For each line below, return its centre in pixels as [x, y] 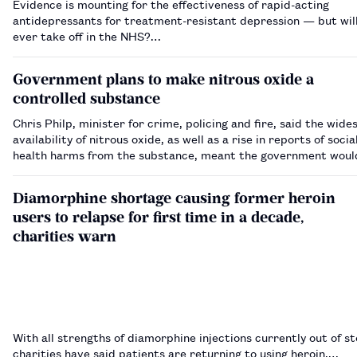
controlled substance [86, 98]
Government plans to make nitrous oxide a [163, 79]
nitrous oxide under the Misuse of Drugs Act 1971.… [153, 170]
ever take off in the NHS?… [87, 35]
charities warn [65, 236]
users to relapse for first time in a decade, [159, 217]
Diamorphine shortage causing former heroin [174, 198]
